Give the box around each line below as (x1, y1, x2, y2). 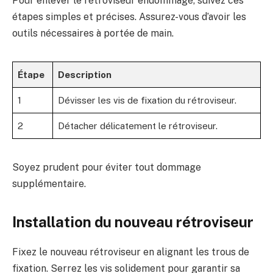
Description (58, 69, 112, 80)
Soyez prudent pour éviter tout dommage (12, 161, 201, 174)
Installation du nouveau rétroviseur (12, 213, 253, 231)
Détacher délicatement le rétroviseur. (58, 121, 218, 132)
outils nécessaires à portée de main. (12, 27, 174, 39)
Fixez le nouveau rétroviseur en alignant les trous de (12, 246, 249, 258)
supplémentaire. (12, 178, 86, 190)
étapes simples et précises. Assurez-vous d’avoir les (12, 10, 246, 23)
